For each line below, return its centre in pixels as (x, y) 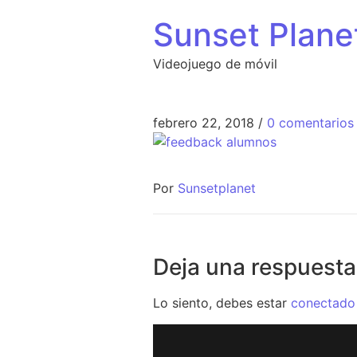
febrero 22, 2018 (204, 123)
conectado (323, 303)
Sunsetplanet (217, 188)
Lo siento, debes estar (222, 303)
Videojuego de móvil (215, 64)
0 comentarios (310, 123)
